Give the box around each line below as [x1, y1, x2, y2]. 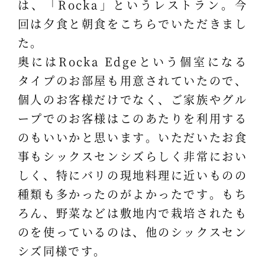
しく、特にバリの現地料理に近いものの [17, 166, 248, 183]
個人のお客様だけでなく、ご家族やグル [17, 91, 248, 107]
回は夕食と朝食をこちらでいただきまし [17, 15, 248, 31]
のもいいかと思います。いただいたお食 [17, 128, 248, 145]
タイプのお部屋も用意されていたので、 [17, 72, 248, 88]
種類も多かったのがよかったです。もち [17, 185, 248, 202]
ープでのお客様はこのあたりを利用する [17, 109, 248, 126]
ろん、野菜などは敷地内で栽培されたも [17, 204, 248, 221]
